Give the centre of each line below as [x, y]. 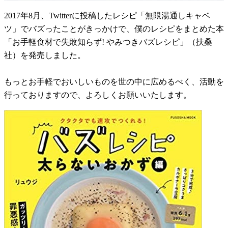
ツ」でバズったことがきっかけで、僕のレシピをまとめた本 [114, 28]
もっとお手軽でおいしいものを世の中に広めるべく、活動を [114, 81]
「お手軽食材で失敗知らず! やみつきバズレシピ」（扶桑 [108, 42]
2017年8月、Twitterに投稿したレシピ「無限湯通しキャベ [107, 15]
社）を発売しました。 [45, 55]
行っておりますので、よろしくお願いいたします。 [98, 95]
